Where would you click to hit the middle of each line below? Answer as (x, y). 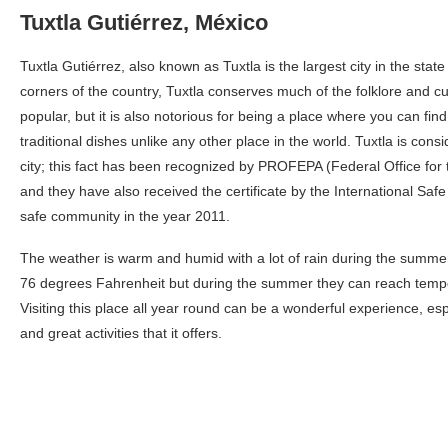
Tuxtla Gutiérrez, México (144, 22)
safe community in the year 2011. (125, 216)
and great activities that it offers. (121, 333)
